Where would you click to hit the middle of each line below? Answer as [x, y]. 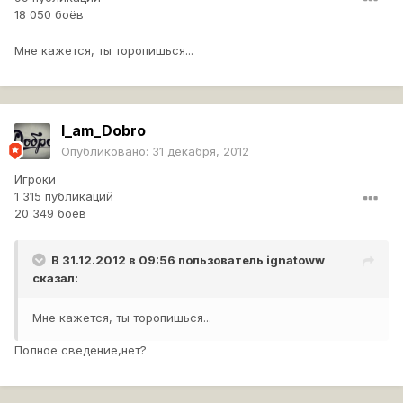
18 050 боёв [49, 15]
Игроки [35, 179]
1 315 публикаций [64, 197]
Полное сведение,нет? [81, 350]
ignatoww [296, 260]
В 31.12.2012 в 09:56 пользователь [159, 260]
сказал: [55, 278]
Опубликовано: [107, 152]
